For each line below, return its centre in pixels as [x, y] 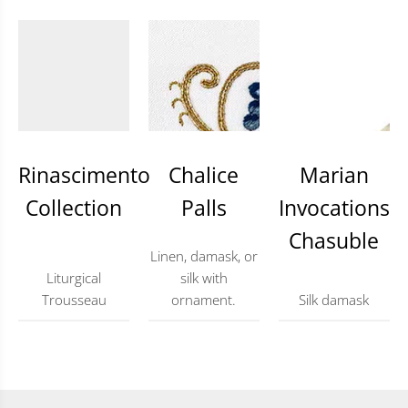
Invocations [334, 208]
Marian [334, 175]
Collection [74, 208]
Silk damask [334, 300]
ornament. [204, 300]
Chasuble [334, 241]
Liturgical [74, 278]
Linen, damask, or [204, 256]
